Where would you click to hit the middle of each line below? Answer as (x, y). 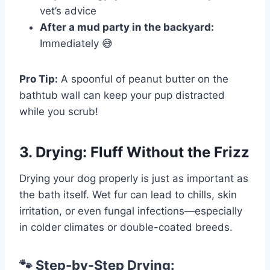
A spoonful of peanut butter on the (143, 79)
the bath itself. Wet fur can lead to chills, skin (128, 195)
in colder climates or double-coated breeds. (126, 228)
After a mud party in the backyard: (127, 27)
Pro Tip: (39, 79)
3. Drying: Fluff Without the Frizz (134, 152)
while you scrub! (59, 112)
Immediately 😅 (76, 44)
